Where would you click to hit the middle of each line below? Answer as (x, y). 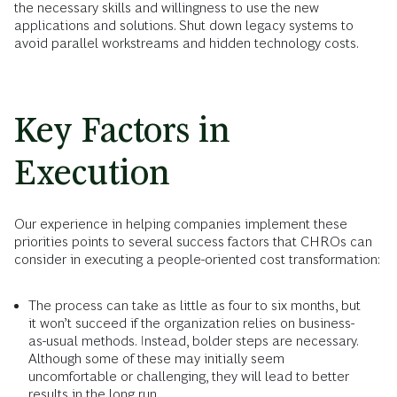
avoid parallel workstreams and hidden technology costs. (187, 43)
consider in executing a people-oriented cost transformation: (197, 260)
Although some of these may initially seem (156, 359)
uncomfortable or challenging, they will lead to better (189, 377)
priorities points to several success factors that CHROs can (193, 242)
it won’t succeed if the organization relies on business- (191, 323)
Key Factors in (122, 130)
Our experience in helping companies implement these (181, 224)
